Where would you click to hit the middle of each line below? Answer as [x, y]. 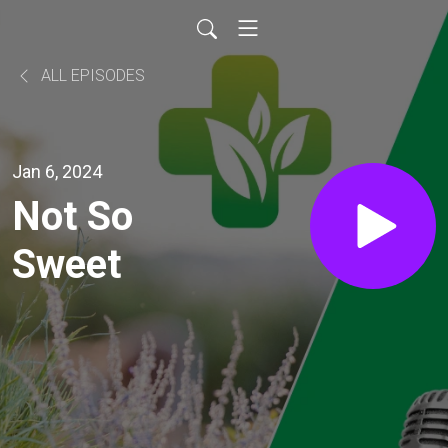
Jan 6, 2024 [57, 171]
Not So [72, 216]
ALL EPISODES [91, 75]
